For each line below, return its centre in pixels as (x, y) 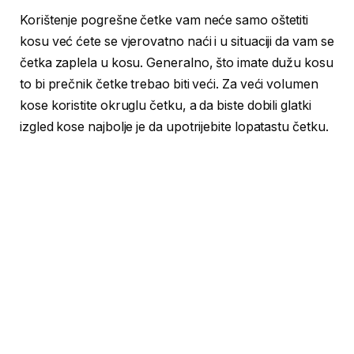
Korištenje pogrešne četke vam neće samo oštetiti (164, 21)
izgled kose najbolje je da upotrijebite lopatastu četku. (174, 127)
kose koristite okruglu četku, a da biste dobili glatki (166, 106)
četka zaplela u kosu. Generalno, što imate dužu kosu (177, 63)
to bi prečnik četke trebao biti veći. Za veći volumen (169, 85)
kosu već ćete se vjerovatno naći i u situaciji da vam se (177, 42)
